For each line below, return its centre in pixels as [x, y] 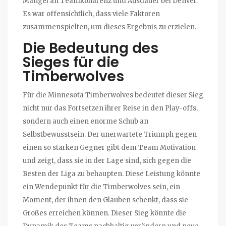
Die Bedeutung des [91, 48]
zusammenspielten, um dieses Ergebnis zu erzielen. [109, 27]
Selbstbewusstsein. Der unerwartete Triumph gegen [110, 135]
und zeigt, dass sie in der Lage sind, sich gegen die [107, 161]
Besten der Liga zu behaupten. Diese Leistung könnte [111, 174]
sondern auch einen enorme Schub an [86, 122]
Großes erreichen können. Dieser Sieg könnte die [104, 213]
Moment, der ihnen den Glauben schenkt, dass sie [105, 200]
